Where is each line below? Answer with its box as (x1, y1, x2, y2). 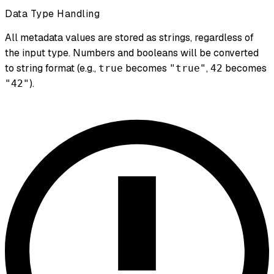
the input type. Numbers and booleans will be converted (5, 46, 259, 59)
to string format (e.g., (5, 61, 98, 75)
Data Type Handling (5, 7, 100, 20)
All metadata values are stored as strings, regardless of (5, 31, 254, 44)
